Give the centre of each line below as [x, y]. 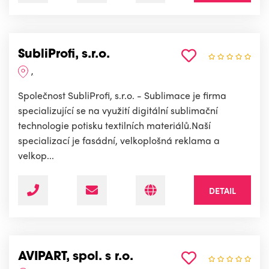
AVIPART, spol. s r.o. [76, 257]
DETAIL [222, 191]
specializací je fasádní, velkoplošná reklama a [119, 141]
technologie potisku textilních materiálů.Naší [114, 125]
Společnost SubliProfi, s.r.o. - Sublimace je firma [122, 95]
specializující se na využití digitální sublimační [118, 110]
